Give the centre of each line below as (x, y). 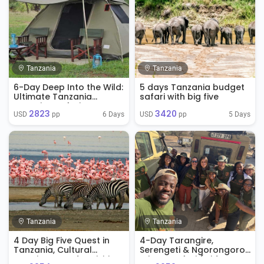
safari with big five (179, 97)
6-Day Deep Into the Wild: (68, 87)
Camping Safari (47, 106)
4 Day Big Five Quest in (62, 240)
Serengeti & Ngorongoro (192, 250)
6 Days (113, 114)
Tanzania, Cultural (53, 250)
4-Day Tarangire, (176, 240)
